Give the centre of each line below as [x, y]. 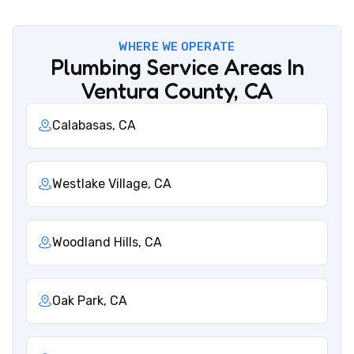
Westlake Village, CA [112, 184]
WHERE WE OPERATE [177, 47]
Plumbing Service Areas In [177, 68]
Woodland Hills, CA [107, 243]
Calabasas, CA [94, 126]
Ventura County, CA [177, 91]
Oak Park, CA [90, 301]
